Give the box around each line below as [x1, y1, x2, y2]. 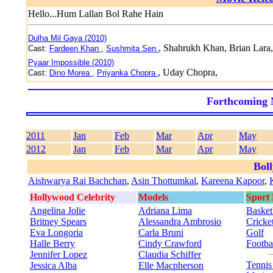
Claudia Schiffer [138, 249, 201, 260]
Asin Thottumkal [131, 175, 196, 186]
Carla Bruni [138, 227, 183, 238]
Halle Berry [30, 238, 75, 249]
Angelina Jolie [30, 205, 85, 216]
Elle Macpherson [138, 260, 204, 271]
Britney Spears [30, 216, 87, 227]
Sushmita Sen [106, 44, 158, 53]
